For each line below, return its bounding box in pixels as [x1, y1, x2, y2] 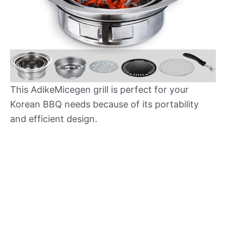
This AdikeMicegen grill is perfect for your [10, 84, 189, 95]
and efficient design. [10, 113, 97, 124]
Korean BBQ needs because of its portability [10, 98, 199, 109]
